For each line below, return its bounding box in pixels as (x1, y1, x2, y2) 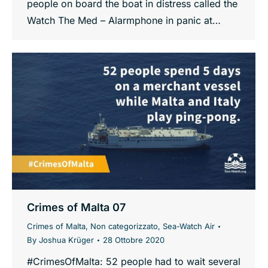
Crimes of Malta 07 (27, 201, 126, 214)
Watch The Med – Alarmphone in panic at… (27, 14, 221, 27)
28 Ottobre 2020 (103, 235, 165, 245)
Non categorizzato (90, 221, 158, 232)
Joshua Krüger (39, 235, 94, 245)
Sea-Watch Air (163, 221, 215, 232)
